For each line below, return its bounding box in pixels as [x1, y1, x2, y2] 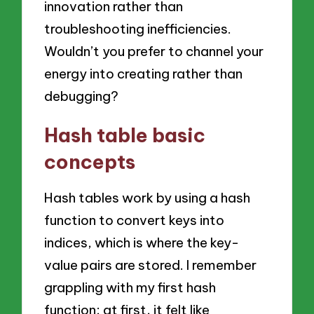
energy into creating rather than [44, 65, 243, 83]
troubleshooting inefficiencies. [44, 20, 232, 38]
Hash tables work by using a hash [44, 189, 251, 206]
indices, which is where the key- [44, 233, 240, 251]
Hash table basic [44, 123, 206, 148]
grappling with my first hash [44, 278, 217, 296]
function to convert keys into [44, 211, 225, 228]
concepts [44, 149, 136, 175]
